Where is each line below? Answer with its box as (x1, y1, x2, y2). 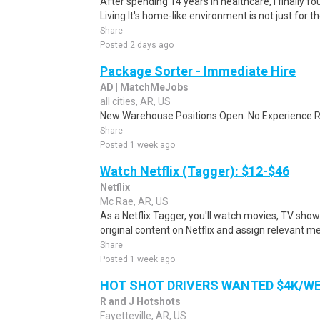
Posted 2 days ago (100, 40, 174, 50)
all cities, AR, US (100, 96, 171, 107)
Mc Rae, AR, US (100, 196, 169, 207)
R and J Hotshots (100, 296, 181, 307)
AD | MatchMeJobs (100, 81, 189, 93)
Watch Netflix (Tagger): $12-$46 (100, 164, 289, 179)
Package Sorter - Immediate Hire (100, 64, 296, 79)
